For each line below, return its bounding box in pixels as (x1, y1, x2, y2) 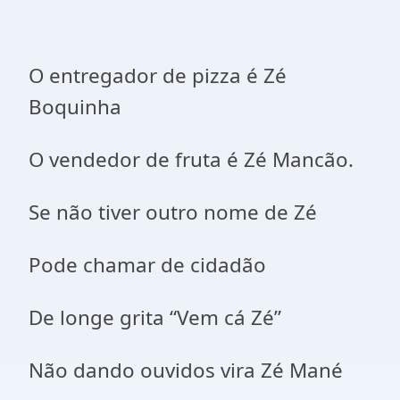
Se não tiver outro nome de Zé (29, 198, 317, 226)
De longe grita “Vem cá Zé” (29, 304, 281, 331)
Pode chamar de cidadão (29, 251, 266, 279)
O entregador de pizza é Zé (29, 62, 287, 89)
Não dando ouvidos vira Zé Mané (29, 356, 343, 384)
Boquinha (29, 93, 121, 121)
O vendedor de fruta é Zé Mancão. (29, 146, 354, 173)
